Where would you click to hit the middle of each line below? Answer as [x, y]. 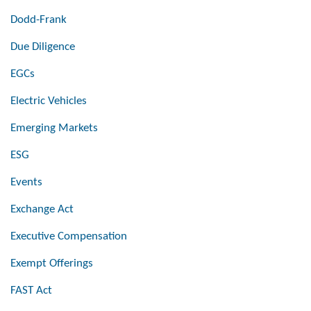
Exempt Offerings [52, 264]
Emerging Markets [54, 128]
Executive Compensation [69, 237]
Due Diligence [43, 47]
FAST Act [31, 291]
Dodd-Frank [39, 20]
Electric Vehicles [49, 101]
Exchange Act [42, 210]
